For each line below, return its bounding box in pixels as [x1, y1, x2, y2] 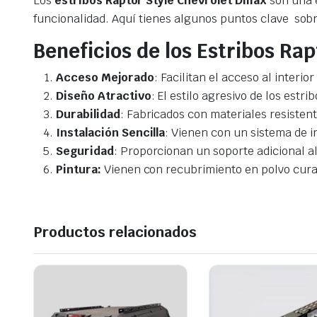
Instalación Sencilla [56, 125, 166, 141]
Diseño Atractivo [56, 88, 151, 104]
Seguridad [56, 144, 114, 159]
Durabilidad [56, 107, 120, 122]
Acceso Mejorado [56, 70, 154, 86]
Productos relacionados [33, 223, 197, 242]
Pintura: [56, 162, 104, 178]
